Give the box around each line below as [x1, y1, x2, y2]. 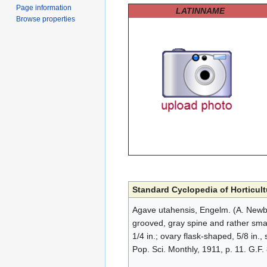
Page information [16, 3, 72, 12]
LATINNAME [176, 6, 225, 16]
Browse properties [16, 14, 76, 23]
